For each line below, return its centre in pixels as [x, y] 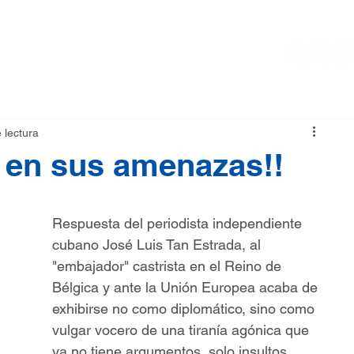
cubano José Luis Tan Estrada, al [158, 245]
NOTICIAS [62, 52]
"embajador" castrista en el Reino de [169, 266]
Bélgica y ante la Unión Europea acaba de [187, 288]
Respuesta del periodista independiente [179, 224]
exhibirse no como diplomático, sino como [185, 309]
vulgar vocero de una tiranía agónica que [183, 330]
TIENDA [130, 52]
